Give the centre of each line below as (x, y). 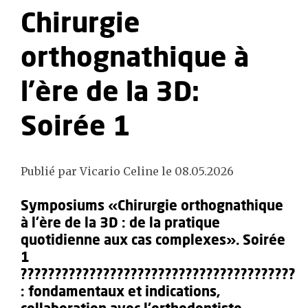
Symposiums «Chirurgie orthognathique (152, 206)
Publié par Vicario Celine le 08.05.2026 (127, 171)
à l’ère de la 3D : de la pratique (120, 223)
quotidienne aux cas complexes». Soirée (153, 241)
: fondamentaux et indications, (120, 292)
